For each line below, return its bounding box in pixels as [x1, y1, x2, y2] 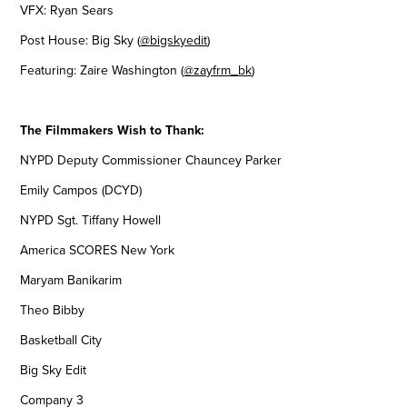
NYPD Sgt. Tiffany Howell [20, 211, 162, 230]
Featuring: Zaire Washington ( [20, 61, 184, 80]
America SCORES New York [20, 241, 175, 260]
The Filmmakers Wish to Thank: [20, 121, 205, 140]
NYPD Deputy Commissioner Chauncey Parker [20, 151, 283, 170]
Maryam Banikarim [20, 271, 123, 290]
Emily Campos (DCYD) [20, 181, 143, 200]
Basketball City [20, 331, 103, 350]
